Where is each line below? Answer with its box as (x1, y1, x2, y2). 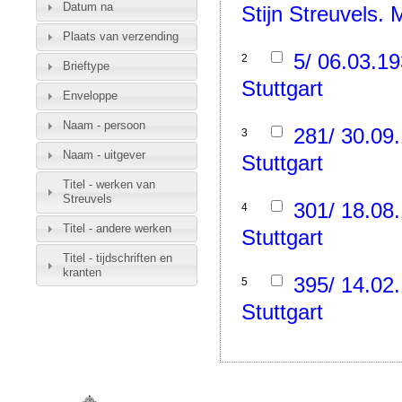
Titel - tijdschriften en (62, 250, 172, 265)
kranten (62, 265, 101, 279)
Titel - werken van (62, 178, 155, 192)
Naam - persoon (62, 118, 145, 133)
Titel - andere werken (62, 222, 171, 236)
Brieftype (62, 59, 109, 74)
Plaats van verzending (62, 30, 179, 44)
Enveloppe (62, 89, 118, 103)
